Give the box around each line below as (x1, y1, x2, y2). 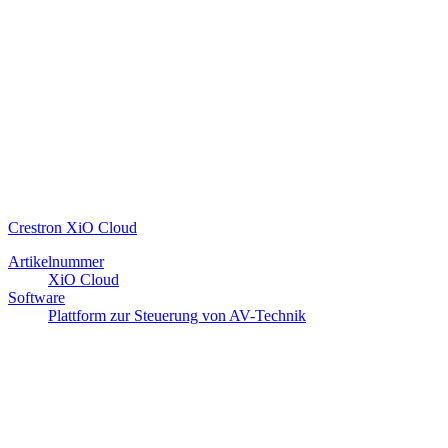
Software (8, 289, 65, 307)
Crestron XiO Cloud (8, 219, 137, 237)
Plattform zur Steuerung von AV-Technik (48, 307, 306, 325)
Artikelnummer (8, 253, 104, 271)
